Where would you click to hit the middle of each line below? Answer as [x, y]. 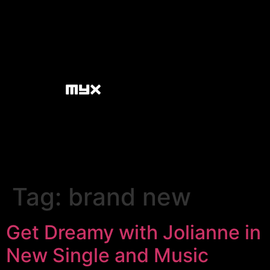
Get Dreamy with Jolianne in [133, 232]
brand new [130, 196]
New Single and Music [107, 255]
